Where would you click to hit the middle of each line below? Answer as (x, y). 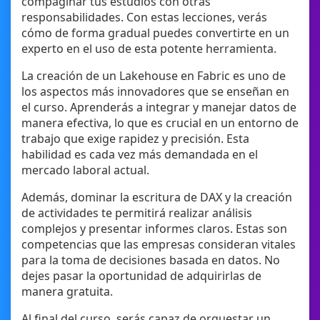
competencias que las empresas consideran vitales (159, 245)
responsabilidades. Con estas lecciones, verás (144, 17)
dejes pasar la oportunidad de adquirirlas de (141, 276)
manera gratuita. (67, 292)
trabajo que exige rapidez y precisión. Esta (135, 139)
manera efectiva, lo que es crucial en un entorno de (160, 123)
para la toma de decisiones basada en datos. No (151, 260)
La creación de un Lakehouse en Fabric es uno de (154, 76)
